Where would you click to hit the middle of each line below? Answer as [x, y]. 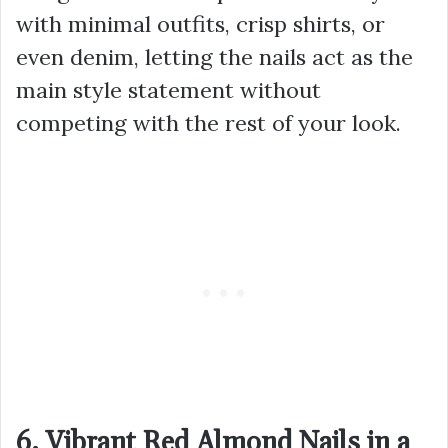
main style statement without [168, 90]
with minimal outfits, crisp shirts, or [200, 24]
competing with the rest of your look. [208, 123]
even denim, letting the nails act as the [214, 57]
